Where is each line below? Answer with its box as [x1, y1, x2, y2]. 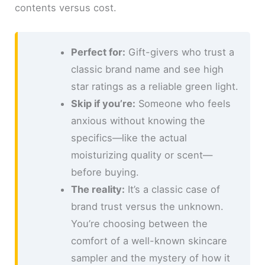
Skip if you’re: [70, 98, 135, 110]
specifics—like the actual [70, 132, 187, 144]
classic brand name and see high [70, 63, 224, 76]
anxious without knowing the [70, 115, 205, 127]
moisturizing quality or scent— [70, 149, 212, 161]
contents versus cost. [15, 2, 117, 14]
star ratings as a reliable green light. [70, 80, 238, 93]
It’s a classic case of [124, 183, 220, 196]
